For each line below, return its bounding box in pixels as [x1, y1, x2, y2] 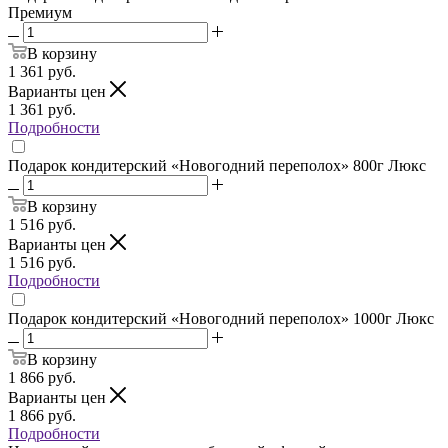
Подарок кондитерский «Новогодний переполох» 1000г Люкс [8, 309, 434, 327]
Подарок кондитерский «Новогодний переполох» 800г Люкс [8, 156, 426, 174]
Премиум [8, 3, 72, 21]
